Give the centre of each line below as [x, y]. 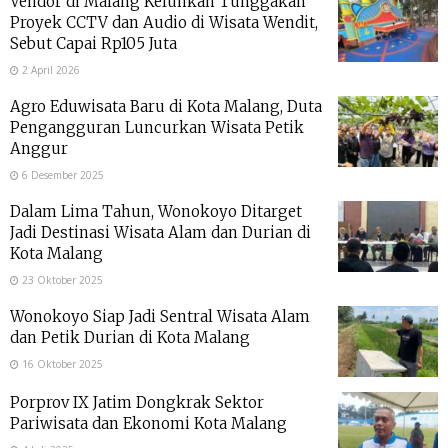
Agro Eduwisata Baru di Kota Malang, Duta [166, 106]
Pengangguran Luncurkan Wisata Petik [157, 127]
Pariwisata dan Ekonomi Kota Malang [148, 424]
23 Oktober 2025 [61, 279]
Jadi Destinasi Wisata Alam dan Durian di [160, 232]
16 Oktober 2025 [61, 363]
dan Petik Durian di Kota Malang [130, 337]
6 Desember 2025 [61, 174]
